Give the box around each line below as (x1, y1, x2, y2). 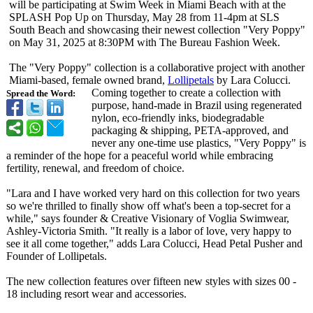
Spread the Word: (6, 89, 75, 99)
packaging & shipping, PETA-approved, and (92, 124, 289, 136)
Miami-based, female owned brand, (9, 74, 168, 86)
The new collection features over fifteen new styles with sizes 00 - (6, 275, 296, 287)
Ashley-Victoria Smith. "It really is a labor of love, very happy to (6, 225, 291, 237)
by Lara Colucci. (214, 74, 291, 86)
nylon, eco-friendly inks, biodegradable (92, 112, 264, 124)
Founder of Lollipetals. (6, 250, 107, 262)
